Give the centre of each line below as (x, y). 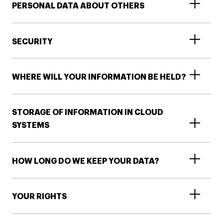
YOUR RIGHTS (39, 197)
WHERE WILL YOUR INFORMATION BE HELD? (99, 77)
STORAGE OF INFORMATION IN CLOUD (88, 113)
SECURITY (32, 42)
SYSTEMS (31, 126)
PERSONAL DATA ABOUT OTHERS (78, 6)
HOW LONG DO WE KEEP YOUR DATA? (86, 161)
